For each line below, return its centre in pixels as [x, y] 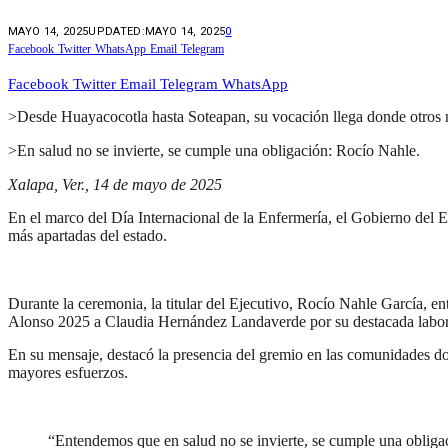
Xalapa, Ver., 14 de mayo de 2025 [115, 184]
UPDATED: [116, 31]
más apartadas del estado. [87, 236]
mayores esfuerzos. [68, 373]
